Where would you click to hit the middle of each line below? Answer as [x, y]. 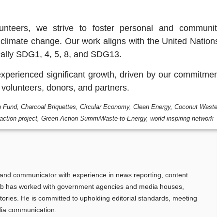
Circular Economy [105, 107]
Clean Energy [152, 107]
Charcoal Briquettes [48, 107]
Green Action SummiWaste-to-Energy [94, 119]
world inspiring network [182, 119]
